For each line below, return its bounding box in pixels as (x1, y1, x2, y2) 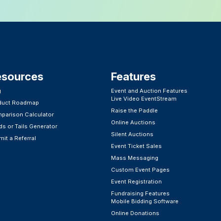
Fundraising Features (110, 190, 170, 197)
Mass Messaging (110, 154, 158, 162)
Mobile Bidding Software (110, 198, 179, 205)
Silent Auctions (110, 131, 153, 138)
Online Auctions (110, 119, 155, 126)
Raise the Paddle (110, 107, 158, 114)
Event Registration (110, 178, 162, 185)
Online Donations (110, 210, 159, 217)
